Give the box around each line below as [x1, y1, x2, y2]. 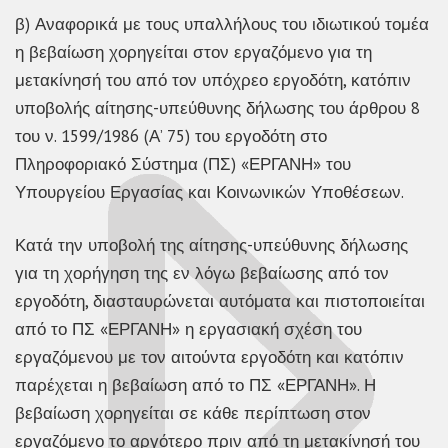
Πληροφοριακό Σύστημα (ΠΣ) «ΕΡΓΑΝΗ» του [15, 152, 351, 175]
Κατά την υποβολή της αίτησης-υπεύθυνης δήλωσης [15, 234, 408, 257]
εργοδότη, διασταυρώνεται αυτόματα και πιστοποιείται [15, 290, 425, 313]
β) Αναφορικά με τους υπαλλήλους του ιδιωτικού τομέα [15, 12, 429, 35]
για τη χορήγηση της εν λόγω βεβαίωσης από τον [15, 262, 389, 285]
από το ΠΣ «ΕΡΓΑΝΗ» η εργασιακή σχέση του [15, 318, 362, 341]
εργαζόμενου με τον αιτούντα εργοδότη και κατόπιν [15, 346, 404, 369]
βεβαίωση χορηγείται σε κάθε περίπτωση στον [15, 402, 371, 425]
